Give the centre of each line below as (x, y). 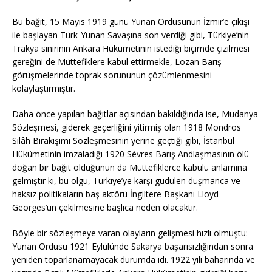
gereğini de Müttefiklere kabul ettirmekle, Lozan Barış (117, 62)
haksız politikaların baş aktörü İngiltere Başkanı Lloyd (115, 194)
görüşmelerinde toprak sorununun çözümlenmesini (112, 75)
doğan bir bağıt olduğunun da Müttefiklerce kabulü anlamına (130, 167)
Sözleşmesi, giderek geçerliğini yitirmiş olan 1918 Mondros (127, 127)
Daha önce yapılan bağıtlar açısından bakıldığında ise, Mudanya (135, 114)
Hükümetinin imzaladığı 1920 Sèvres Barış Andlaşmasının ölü (131, 154)
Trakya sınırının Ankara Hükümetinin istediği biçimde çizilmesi (131, 48)
